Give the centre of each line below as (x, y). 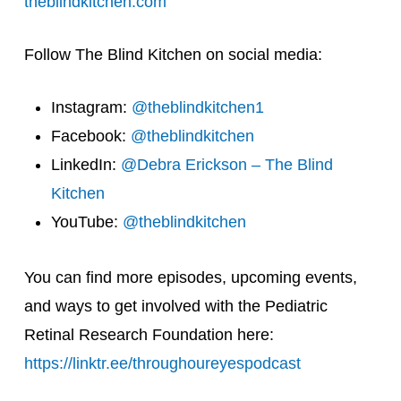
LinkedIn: (85, 165)
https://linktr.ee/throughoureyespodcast (162, 363)
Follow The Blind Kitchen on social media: (173, 55)
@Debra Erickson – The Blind (226, 165)
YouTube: (86, 222)
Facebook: (90, 136)
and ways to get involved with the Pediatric (175, 306)
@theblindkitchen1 (197, 107)
